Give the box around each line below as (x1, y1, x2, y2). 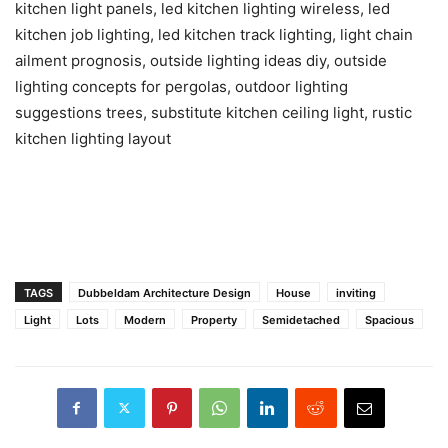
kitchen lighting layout (15, 128, 171, 148)
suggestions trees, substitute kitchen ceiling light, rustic (15, 102, 412, 122)
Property (191, 312, 237, 327)
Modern (124, 312, 166, 327)
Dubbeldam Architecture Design (78, 285, 251, 300)
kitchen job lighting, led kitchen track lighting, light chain (15, 24, 413, 44)
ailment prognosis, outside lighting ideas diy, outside (15, 50, 387, 70)
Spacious (365, 312, 414, 327)
